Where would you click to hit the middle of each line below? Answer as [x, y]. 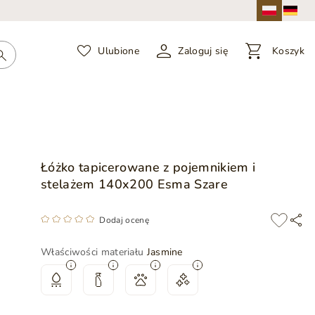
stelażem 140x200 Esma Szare [134, 184]
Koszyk [288, 51]
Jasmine [165, 252]
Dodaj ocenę [123, 220]
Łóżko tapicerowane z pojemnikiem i [148, 167]
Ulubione [119, 51]
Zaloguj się [203, 51]
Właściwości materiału [94, 252]
